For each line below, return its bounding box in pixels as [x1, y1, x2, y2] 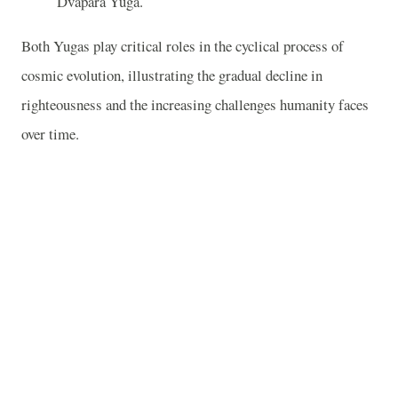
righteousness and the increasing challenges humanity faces [21, 93, 369, 115]
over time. [21, 123, 79, 144]
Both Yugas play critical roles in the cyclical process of [21, 35, 344, 56]
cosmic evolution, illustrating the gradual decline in [21, 64, 322, 85]
